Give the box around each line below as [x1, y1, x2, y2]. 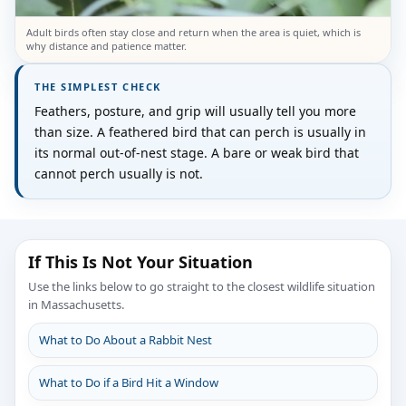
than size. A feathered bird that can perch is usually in [34, 122, 366, 140]
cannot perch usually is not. [34, 164, 203, 182]
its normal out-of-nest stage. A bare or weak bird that [34, 143, 359, 161]
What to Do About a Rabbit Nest [39, 331, 212, 348]
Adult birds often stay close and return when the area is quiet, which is [26, 24, 361, 39]
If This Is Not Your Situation [28, 250, 253, 273]
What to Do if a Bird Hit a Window [39, 373, 218, 391]
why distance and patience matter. [26, 38, 187, 53]
